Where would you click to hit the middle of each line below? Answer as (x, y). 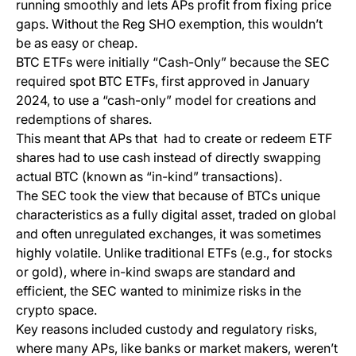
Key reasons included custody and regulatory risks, (166, 329)
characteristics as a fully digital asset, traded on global (176, 215)
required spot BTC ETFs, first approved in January (163, 81)
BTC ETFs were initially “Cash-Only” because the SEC (173, 62)
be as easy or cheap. (77, 43)
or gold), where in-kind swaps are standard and (156, 272)
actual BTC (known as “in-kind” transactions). (151, 177)
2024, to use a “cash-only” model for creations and (166, 101)
